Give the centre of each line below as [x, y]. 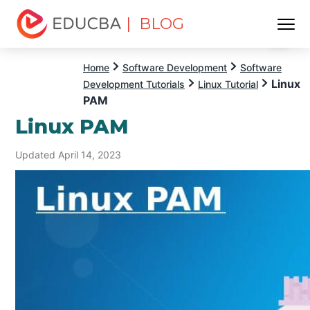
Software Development [175, 67]
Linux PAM [72, 126]
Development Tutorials [134, 84]
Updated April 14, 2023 [69, 154]
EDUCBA [40, 46]
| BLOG [155, 24]
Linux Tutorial [228, 84]
